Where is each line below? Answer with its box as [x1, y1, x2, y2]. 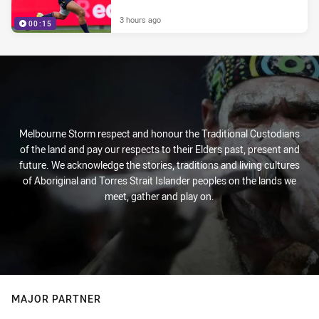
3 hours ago [120, 14, 161, 25]
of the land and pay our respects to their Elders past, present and [19, 142, 300, 156]
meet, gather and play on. [105, 189, 214, 203]
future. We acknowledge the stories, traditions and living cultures [19, 158, 300, 172]
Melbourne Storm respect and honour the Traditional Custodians [19, 127, 300, 140]
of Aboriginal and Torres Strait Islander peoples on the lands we [23, 174, 296, 187]
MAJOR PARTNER [11, 292, 101, 305]
